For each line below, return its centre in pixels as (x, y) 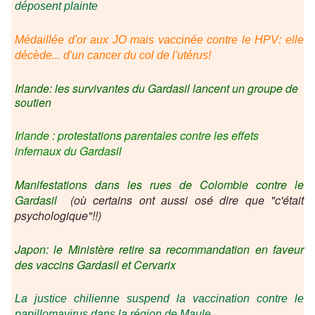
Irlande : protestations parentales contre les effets (137, 136)
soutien (33, 103)
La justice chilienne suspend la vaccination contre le (159, 299)
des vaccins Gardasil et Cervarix (95, 265)
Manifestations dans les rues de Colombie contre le (159, 185)
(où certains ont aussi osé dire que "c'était (187, 200)
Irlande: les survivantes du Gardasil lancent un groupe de (156, 89)
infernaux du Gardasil (68, 151)
